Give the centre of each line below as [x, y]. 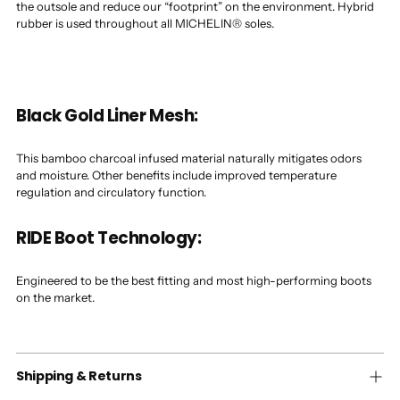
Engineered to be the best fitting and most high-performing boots [194, 281]
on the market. [55, 298]
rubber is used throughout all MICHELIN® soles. [145, 24]
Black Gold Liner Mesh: [107, 116]
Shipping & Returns [79, 376]
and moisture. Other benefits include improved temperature [176, 175]
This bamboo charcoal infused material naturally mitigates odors [189, 158]
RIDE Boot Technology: [109, 238]
